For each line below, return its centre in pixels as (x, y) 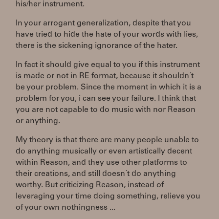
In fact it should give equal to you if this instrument (108, 65)
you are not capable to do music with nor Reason (106, 110)
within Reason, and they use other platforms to (101, 163)
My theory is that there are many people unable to (107, 140)
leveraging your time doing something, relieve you (108, 197)
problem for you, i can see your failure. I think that (106, 99)
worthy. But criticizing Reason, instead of (90, 185)
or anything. (38, 121)
